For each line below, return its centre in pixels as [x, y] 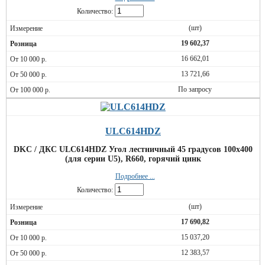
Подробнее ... [135, 176]
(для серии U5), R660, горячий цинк [133, 159]
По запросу [195, 89]
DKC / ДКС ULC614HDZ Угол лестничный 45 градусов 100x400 [133, 149]
